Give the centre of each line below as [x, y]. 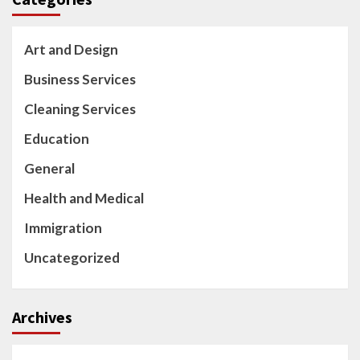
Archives [42, 317]
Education [57, 139]
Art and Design [71, 49]
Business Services [80, 79]
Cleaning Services [80, 109]
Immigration [63, 228]
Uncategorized [72, 258]
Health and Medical [84, 198]
